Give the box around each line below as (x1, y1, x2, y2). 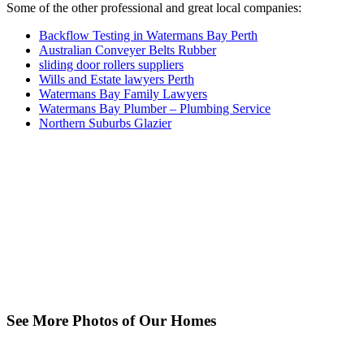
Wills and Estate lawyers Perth (39, 72, 194, 87)
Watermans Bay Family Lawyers (39, 87, 207, 102)
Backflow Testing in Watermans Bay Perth (39, 28, 258, 43)
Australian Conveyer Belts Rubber (39, 43, 216, 58)
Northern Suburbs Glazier (39, 116, 171, 131)
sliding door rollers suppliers (39, 58, 184, 72)
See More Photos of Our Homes (6, 311, 216, 329)
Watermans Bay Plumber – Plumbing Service (39, 102, 271, 116)
